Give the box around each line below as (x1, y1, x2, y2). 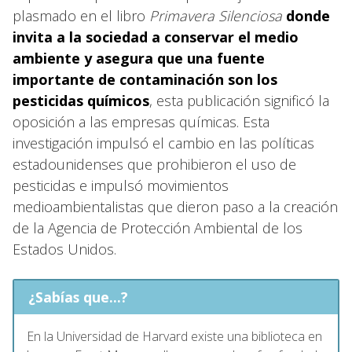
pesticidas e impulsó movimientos (13, 175, 229, 195)
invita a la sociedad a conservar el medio (13, 27, 299, 46)
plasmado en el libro (13, 5, 145, 25)
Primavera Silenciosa (145, 5, 286, 25)
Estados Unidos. (13, 239, 124, 258)
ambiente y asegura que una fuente (13, 48, 265, 68)
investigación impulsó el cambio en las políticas (13, 133, 314, 152)
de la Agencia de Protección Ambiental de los (13, 218, 302, 237)
